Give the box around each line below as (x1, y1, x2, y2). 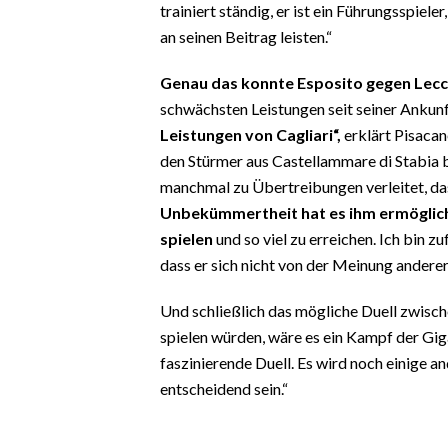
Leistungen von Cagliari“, (160, 124, 341, 144)
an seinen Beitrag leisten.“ (160, 26, 332, 46)
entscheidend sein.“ (160, 378, 288, 398)
